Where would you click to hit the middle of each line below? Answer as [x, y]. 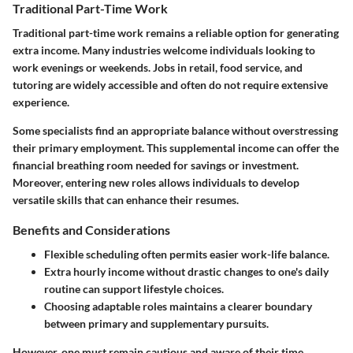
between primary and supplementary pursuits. [156, 324]
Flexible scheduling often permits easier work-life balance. [187, 255]
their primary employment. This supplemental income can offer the [176, 148]
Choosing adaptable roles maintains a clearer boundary [178, 307]
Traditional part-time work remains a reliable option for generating [176, 33]
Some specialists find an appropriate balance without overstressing [175, 131]
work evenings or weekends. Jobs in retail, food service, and [158, 68]
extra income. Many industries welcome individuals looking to [164, 50]
